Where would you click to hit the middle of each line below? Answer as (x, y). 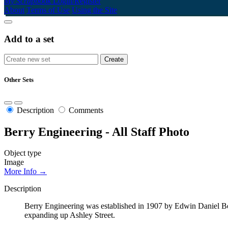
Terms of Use (48, 10)
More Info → (25, 172)
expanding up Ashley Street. (70, 215)
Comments (86, 110)
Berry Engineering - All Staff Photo (97, 132)
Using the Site (94, 10)
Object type (23, 153)
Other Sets (19, 80)
